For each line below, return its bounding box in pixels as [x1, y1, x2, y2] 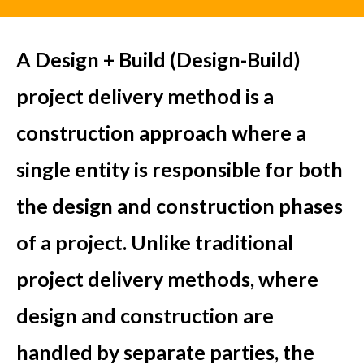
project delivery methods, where [16, 266, 318, 291]
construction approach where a [16, 119, 306, 145]
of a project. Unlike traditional [16, 229, 293, 254]
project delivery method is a [16, 83, 274, 108]
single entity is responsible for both [16, 156, 343, 181]
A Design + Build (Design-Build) [16, 46, 301, 71]
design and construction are [16, 302, 274, 327]
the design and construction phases [16, 193, 343, 218]
